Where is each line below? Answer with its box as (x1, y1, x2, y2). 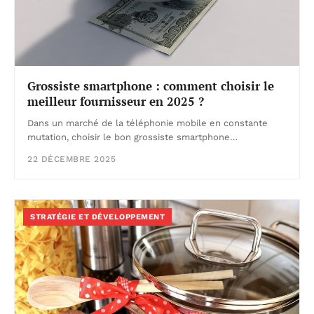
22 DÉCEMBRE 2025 (27, 154, 116, 165)
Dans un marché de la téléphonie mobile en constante (27, 118, 268, 129)
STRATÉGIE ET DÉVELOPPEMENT (30, 212, 165, 222)
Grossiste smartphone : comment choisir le (27, 78, 274, 95)
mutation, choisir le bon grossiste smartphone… (27, 132, 238, 143)
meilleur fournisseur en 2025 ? (27, 93, 204, 110)
